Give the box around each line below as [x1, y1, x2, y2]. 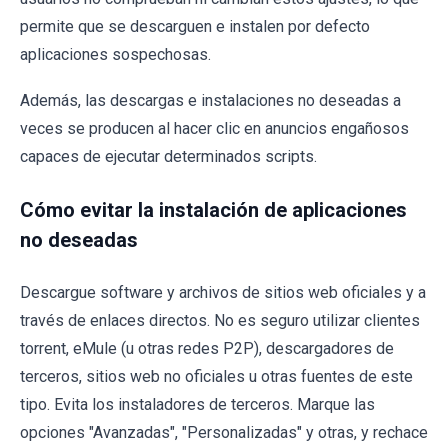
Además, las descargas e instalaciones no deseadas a [20, 91, 401, 111]
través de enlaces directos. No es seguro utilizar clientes [20, 311, 420, 331]
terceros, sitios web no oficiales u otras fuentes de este [20, 367, 413, 387]
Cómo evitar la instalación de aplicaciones [20, 198, 407, 223]
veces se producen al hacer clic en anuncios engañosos [20, 119, 409, 139]
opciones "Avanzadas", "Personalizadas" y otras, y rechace [20, 423, 428, 443]
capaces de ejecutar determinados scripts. [20, 147, 317, 167]
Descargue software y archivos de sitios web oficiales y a [20, 283, 426, 303]
